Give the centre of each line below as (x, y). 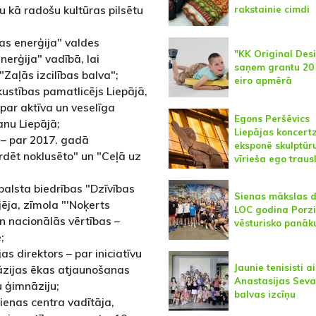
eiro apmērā (263, 81)
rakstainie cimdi (272, 10)
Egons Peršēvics (272, 118)
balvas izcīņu (265, 294)
